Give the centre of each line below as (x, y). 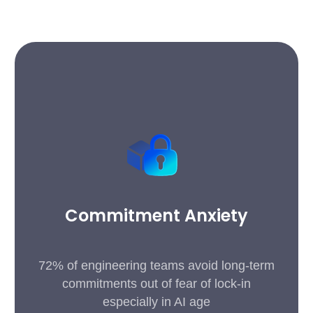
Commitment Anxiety (156, 216)
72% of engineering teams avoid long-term (156, 265)
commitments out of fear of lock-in (156, 284)
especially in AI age (156, 302)
